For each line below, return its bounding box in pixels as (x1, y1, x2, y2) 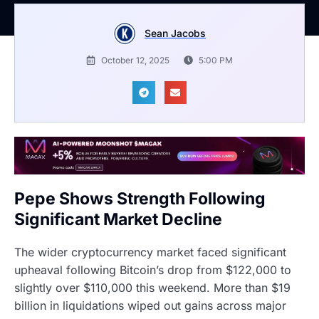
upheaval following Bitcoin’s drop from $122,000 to (14, 262, 291, 277)
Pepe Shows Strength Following (14, 189, 266, 209)
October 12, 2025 (101, 55, 169, 66)
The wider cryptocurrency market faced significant (14, 244, 286, 259)
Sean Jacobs (145, 27, 206, 40)
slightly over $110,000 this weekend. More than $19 (14, 280, 291, 295)
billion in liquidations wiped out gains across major (14, 298, 286, 313)
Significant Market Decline (14, 209, 222, 230)
